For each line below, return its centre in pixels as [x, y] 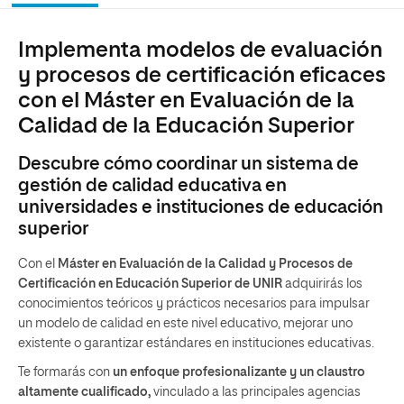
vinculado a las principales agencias [256, 392]
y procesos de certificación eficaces [202, 76]
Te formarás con [65, 372]
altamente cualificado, [84, 392]
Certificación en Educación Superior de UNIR [150, 284]
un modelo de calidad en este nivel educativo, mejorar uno [185, 324]
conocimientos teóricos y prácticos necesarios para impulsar [194, 304]
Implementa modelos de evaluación [200, 50]
